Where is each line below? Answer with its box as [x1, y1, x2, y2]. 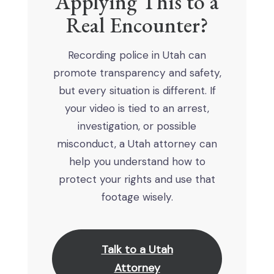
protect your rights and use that [59, 172, 215, 187]
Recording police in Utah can [68, 48, 206, 62]
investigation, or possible [78, 119, 196, 133]
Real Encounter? [65, 11, 209, 39]
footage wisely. [101, 190, 173, 204]
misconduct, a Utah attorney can [57, 137, 217, 151]
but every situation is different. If [58, 84, 216, 98]
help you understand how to [68, 155, 206, 169]
